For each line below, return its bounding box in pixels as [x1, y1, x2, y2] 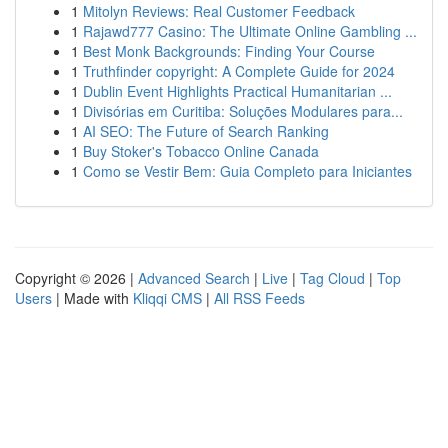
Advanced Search [138, 268, 250, 288]
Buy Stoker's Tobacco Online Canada [83, 141, 319, 161]
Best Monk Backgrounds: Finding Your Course [83, 41, 375, 61]
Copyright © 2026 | [15, 268, 138, 288]
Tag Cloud [300, 268, 365, 288]
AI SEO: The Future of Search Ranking [83, 121, 329, 141]
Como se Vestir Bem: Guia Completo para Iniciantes [83, 161, 412, 181]
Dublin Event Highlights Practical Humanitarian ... [83, 81, 392, 101]
